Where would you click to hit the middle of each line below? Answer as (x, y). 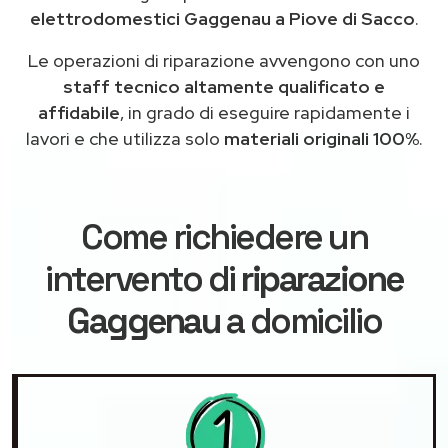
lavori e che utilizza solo (124, 138)
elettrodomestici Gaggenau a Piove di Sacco (222, 18)
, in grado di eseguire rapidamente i (265, 112)
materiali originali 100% (321, 138)
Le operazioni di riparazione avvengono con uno (224, 60)
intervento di (143, 278)
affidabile (79, 112)
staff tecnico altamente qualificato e (224, 86)
